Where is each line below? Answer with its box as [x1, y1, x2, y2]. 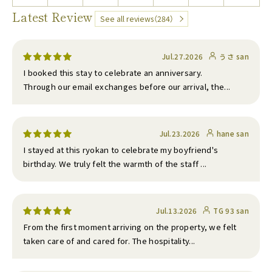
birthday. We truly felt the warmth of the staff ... [23, 158, 207, 169]
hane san [216, 129, 249, 138]
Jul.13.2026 [156, 206, 197, 216]
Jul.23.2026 [159, 129, 200, 138]
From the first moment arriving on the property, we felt [23, 221, 237, 233]
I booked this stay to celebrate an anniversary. [23, 67, 203, 78]
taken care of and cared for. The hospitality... [23, 235, 195, 246]
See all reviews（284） [100, 13, 175, 24]
